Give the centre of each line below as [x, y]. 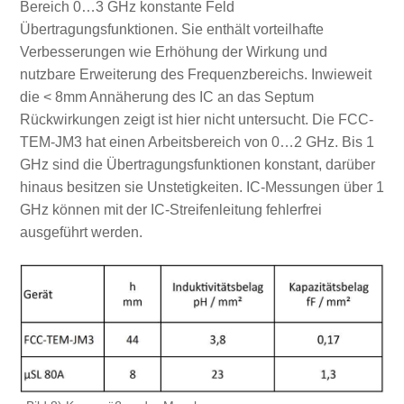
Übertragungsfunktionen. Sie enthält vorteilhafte [171, 30]
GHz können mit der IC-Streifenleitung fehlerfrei [170, 210]
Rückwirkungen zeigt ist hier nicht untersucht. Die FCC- [196, 120]
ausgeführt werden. [81, 233]
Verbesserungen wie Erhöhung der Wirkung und [173, 52]
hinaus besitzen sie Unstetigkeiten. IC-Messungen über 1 [202, 188]
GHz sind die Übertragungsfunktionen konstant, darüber [197, 165]
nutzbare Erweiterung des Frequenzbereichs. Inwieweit [195, 75]
